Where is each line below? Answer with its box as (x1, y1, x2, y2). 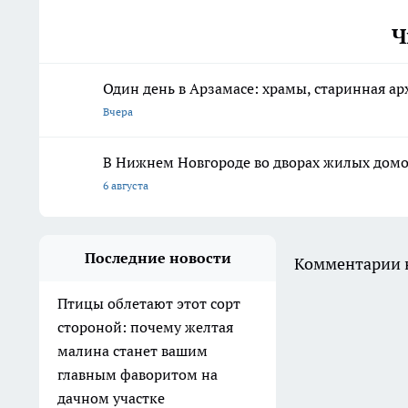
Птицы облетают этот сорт (57, 294, 240, 313)
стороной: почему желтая (57, 318, 233, 337)
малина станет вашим (57, 342, 208, 361)
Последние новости (84, 249, 231, 268)
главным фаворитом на (57, 365, 218, 384)
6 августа (103, 178, 148, 193)
